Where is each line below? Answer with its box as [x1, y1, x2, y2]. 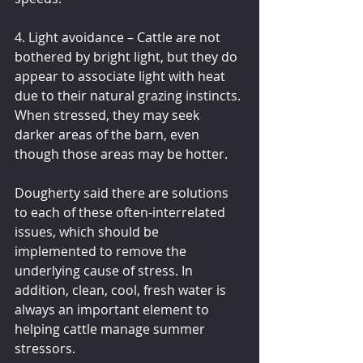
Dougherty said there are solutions [15, 183, 232, 202]
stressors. [15, 339, 75, 357]
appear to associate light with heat [15, 66, 228, 85]
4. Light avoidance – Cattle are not [15, 28, 224, 46]
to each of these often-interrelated [15, 203, 228, 221]
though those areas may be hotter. [15, 144, 228, 163]
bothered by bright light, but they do [15, 47, 241, 66]
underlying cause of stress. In [15, 261, 196, 280]
